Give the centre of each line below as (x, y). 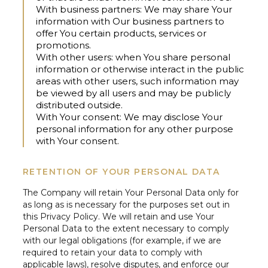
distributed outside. (79, 105)
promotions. (63, 45)
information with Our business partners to (130, 22)
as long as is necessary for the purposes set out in (126, 205)
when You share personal (172, 57)
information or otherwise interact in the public (140, 69)
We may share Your (187, 10)
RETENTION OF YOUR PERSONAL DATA (121, 172)
